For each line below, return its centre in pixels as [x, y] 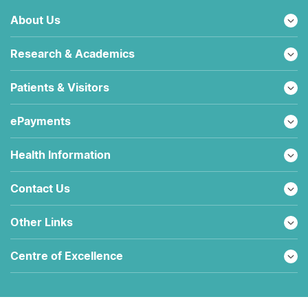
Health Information [60, 155]
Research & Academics [73, 54]
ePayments [41, 121]
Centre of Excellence [67, 256]
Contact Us [40, 188]
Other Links [42, 222]
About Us [35, 20]
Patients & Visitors [60, 87]
